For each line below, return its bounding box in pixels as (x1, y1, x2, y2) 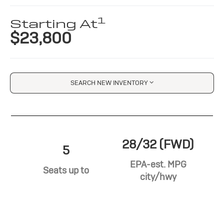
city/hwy (139, 170, 176, 182)
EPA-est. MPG (129, 158, 186, 170)
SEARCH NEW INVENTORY (70, 78, 148, 87)
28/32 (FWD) (122, 136, 194, 152)
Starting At (10, 16, 98, 31)
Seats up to (43, 164, 89, 176)
